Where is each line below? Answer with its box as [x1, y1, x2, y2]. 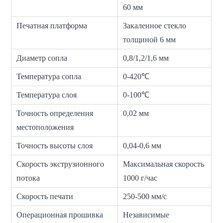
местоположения [16, 123, 74, 132]
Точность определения [16, 109, 94, 118]
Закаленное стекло [123, 21, 187, 30]
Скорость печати [16, 192, 74, 201]
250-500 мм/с [123, 192, 167, 201]
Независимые [123, 211, 170, 220]
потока [16, 174, 40, 183]
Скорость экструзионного [16, 160, 105, 169]
